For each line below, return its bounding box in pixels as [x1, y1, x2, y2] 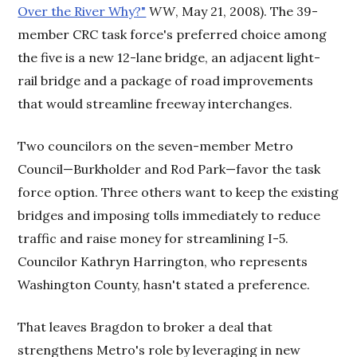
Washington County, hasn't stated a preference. [18, 277, 311, 292]
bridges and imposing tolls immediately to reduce [18, 207, 321, 223]
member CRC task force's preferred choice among [18, 26, 328, 42]
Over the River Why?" [18, 3, 147, 19]
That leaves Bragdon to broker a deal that [18, 319, 273, 335]
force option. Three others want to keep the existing [18, 184, 339, 200]
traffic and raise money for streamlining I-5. [18, 230, 289, 246]
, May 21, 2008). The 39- [175, 3, 319, 19]
